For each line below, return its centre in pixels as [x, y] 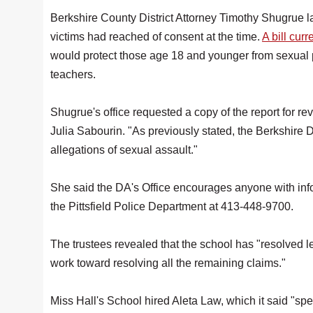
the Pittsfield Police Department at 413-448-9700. [172, 206]
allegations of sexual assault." [125, 150]
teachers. [73, 74]
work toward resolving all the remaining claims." [169, 263]
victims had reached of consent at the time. [156, 37]
